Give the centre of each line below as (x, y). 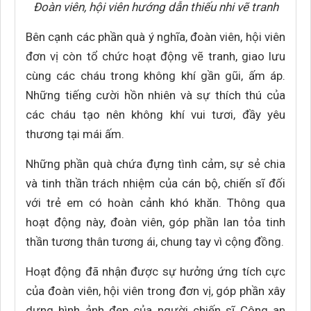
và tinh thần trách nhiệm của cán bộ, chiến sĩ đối (155, 183)
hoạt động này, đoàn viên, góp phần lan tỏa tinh (155, 222)
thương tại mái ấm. (75, 134)
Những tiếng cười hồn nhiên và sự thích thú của (155, 95)
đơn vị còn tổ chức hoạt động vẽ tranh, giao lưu (155, 56)
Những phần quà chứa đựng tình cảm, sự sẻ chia (155, 164)
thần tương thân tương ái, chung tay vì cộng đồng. (155, 242)
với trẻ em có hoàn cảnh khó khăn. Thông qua (155, 203)
